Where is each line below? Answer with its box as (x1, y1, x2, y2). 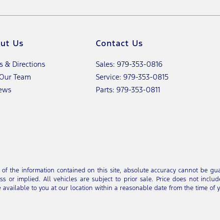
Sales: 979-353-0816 (96, 59, 163, 69)
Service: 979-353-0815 (96, 72, 169, 82)
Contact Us (96, 38, 143, 49)
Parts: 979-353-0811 (96, 85, 161, 94)
